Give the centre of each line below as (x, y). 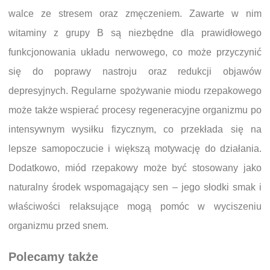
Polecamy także (53, 257)
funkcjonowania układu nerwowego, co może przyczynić (135, 52)
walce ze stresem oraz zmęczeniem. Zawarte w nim (135, 13)
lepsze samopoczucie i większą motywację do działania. (135, 148)
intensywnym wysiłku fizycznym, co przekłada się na (135, 129)
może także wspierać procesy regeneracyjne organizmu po (135, 110)
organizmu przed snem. (58, 225)
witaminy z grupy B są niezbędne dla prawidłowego (135, 33)
